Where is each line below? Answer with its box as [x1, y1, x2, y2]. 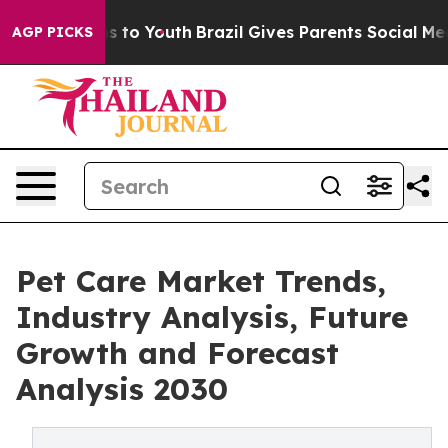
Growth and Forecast [16, 334, 339, 372]
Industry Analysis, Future [16, 298, 408, 336]
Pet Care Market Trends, [16, 262, 386, 300]
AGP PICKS [12, 23, 93, 41]
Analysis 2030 [16, 370, 228, 408]
